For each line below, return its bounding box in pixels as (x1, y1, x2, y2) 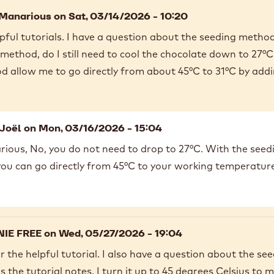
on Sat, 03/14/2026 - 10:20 (51, 9, 188, 23)
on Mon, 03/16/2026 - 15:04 (21, 121, 162, 135)
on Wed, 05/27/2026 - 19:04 (42, 226, 182, 240)
